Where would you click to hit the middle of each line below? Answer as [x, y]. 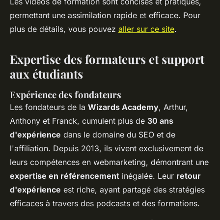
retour [189, 176]
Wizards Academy [123, 107]
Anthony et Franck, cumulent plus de [79, 121]
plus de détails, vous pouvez [64, 29]
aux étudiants [46, 73]
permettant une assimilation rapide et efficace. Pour [105, 15]
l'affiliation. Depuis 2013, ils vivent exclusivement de [107, 148]
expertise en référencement [65, 176]
